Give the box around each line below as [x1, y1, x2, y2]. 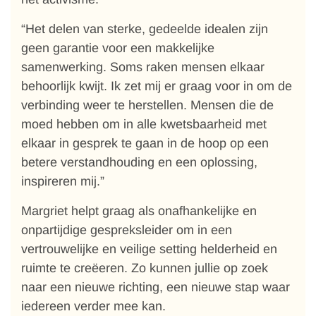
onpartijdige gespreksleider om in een [21, 223, 232, 237]
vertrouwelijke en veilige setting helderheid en [21, 242, 277, 256]
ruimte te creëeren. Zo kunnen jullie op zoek [21, 261, 268, 275]
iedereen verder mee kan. [21, 299, 166, 313]
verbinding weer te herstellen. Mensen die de [21, 98, 274, 112]
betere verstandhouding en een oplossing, [21, 155, 257, 169]
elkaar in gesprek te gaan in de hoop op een [21, 136, 269, 150]
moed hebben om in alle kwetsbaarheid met [21, 117, 267, 131]
